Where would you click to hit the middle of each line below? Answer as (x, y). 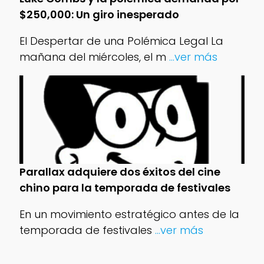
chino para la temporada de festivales (125, 187)
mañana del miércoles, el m (93, 57)
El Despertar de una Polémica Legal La (121, 41)
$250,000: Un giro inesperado (99, 14)
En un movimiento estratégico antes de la (129, 214)
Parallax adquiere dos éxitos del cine (120, 171)
